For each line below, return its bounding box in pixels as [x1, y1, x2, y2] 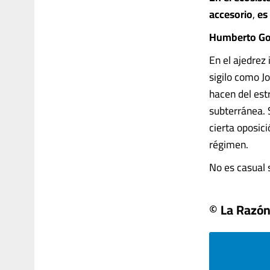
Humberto [209, 27, 256, 47]
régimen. [209, 134, 248, 154]
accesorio [209, 4, 253, 24]
